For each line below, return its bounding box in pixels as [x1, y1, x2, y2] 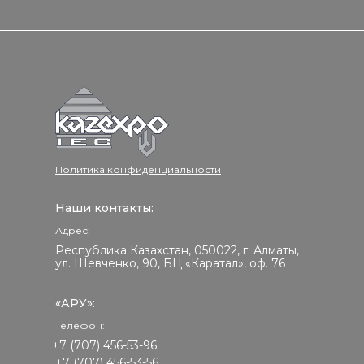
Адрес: [55, 224, 90, 236]
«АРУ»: [55, 296, 95, 310]
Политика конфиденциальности [55, 163, 221, 175]
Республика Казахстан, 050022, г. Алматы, [55, 243, 299, 258]
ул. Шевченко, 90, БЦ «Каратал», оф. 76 [55, 256, 285, 271]
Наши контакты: [55, 201, 154, 215]
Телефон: [55, 319, 105, 331]
